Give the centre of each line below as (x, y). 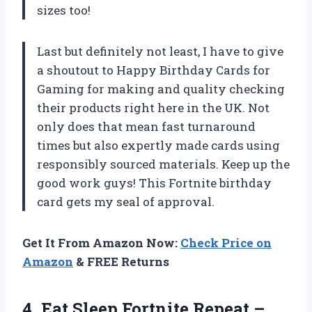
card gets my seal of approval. (126, 201)
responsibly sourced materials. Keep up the (163, 164)
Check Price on (226, 242)
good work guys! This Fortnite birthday (154, 182)
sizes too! (64, 10)
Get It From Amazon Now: (101, 242)
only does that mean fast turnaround (146, 126)
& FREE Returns (121, 261)
